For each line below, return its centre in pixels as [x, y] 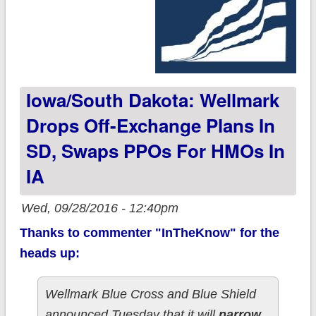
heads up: [49, 254]
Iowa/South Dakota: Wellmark [152, 100]
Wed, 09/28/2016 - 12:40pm [99, 208]
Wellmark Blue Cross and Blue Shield [150, 294]
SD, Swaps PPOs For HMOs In [155, 151]
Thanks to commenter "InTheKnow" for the [149, 233]
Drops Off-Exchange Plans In [150, 126]
